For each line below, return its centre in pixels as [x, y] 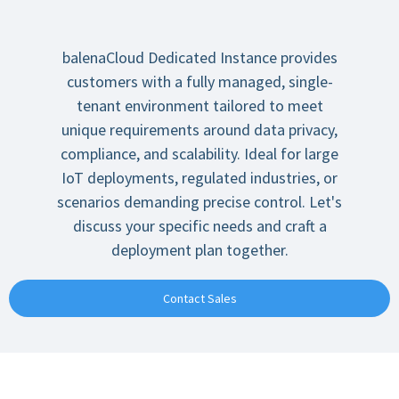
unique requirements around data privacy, [199, 130]
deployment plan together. [199, 250]
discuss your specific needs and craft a [199, 226]
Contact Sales [199, 298]
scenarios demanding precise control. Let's [199, 202]
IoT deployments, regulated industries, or [199, 178]
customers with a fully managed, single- [199, 81]
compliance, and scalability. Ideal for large [199, 154]
